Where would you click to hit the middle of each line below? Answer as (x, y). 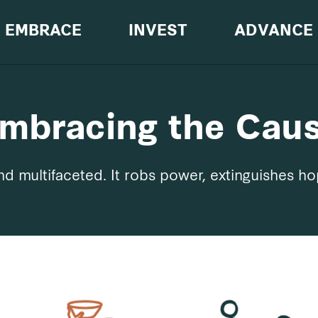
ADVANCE (274, 32)
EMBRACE (43, 32)
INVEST (158, 32)
